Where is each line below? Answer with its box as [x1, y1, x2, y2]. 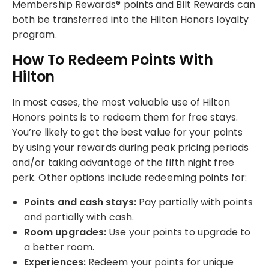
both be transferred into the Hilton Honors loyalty [12, 12, 249, 26]
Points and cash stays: [24, 195, 136, 209]
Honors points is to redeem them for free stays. [12, 110, 238, 124]
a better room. [24, 240, 95, 254]
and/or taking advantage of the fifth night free [12, 155, 234, 169]
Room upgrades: [24, 225, 107, 239]
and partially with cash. [24, 210, 134, 224]
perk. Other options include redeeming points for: [12, 170, 247, 184]
